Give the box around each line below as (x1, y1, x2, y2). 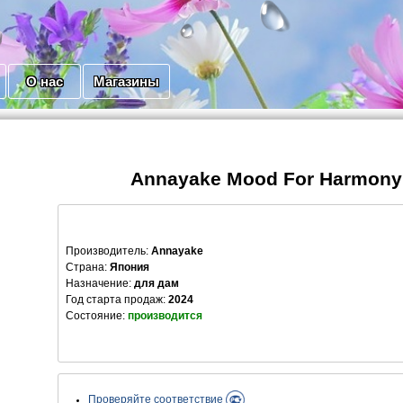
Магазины (94, 74, 159, 90)
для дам (134, 277, 179, 291)
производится (128, 309, 202, 323)
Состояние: (66, 309, 128, 323)
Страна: (66, 261, 107, 274)
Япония (110, 261, 149, 274)
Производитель (66, 245, 146, 258)
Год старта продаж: (66, 293, 168, 307)
